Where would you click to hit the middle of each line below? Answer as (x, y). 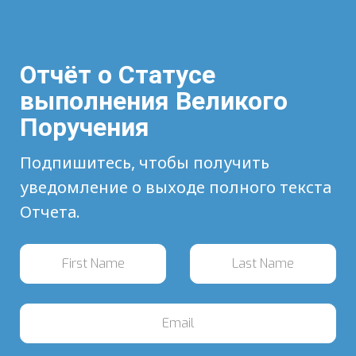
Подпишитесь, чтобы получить (145, 163)
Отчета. (50, 212)
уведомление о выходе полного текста (176, 188)
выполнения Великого (154, 101)
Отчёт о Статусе (118, 74)
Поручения (85, 127)
